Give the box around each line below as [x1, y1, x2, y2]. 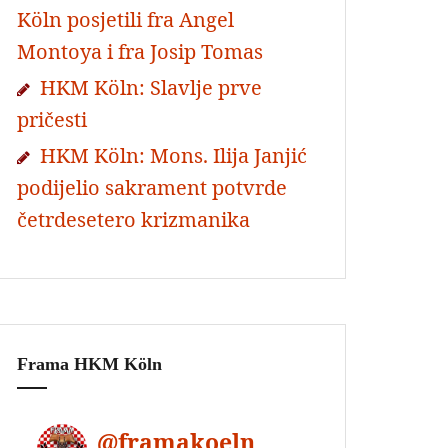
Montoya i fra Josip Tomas [17, 38, 263, 66]
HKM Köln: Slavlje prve [40, 74, 262, 102]
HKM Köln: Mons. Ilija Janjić [40, 142, 307, 170]
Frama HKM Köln [17, 354, 162, 375]
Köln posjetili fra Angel [17, 6, 234, 34]
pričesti [17, 106, 87, 134]
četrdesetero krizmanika [17, 206, 250, 234]
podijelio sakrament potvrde [17, 174, 287, 202]
